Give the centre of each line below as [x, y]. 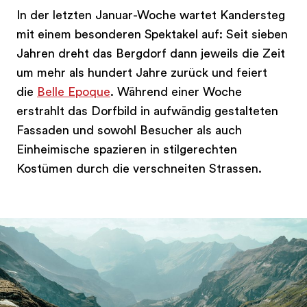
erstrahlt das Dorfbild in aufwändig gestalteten [147, 111]
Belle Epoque [74, 92]
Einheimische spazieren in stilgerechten [127, 150]
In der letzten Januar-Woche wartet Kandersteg [151, 15]
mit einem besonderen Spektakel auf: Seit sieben [152, 35]
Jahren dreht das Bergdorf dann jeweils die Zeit [151, 54]
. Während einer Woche [176, 92]
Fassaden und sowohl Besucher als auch [129, 131]
